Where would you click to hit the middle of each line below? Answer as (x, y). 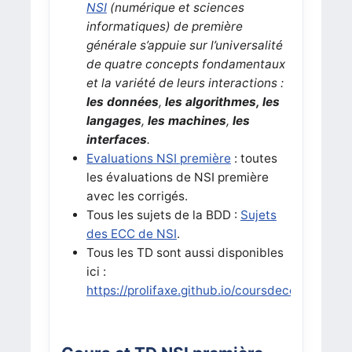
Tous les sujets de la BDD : (163, 214)
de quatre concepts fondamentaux (185, 64)
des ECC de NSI (131, 233)
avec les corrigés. (137, 196)
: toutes (254, 158)
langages (114, 120)
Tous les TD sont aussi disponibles (185, 252)
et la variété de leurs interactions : (185, 82)
